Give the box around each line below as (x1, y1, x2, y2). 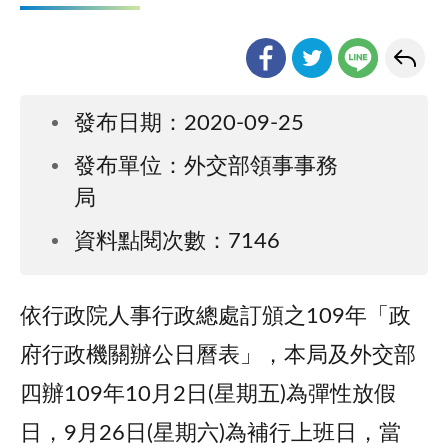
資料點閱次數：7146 (73, 230, 280, 252)
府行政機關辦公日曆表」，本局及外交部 (20, 344, 416, 366)
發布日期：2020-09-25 (73, 113, 304, 135)
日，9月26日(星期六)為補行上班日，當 (20, 422, 401, 444)
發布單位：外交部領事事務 (73, 156, 338, 178)
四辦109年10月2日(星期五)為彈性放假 (20, 383, 396, 405)
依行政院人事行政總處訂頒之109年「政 (20, 305, 411, 327)
